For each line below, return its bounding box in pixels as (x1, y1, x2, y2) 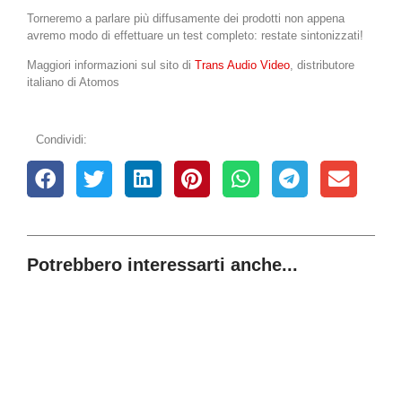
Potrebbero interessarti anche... (27, 254, 298, 275)
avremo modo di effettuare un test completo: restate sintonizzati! (27, 29, 363, 43)
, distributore (290, 58, 354, 73)
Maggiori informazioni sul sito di (27, 58, 195, 73)
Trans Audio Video (195, 58, 290, 73)
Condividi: (36, 132, 87, 146)
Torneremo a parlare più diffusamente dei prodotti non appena (27, 12, 345, 26)
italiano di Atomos (27, 75, 119, 90)
